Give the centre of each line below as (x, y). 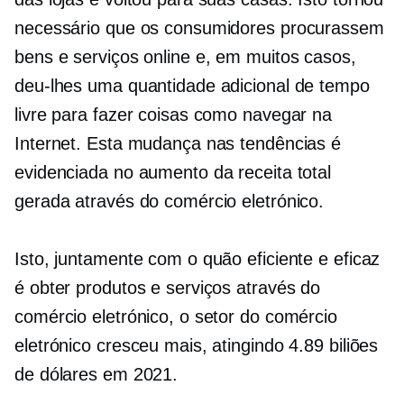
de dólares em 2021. (96, 374)
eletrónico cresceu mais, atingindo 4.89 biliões (197, 345)
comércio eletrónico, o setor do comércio (176, 317)
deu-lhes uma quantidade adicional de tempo (192, 86)
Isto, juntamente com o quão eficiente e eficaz (197, 259)
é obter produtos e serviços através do (168, 288)
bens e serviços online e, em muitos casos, (185, 57)
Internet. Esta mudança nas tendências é (178, 143)
